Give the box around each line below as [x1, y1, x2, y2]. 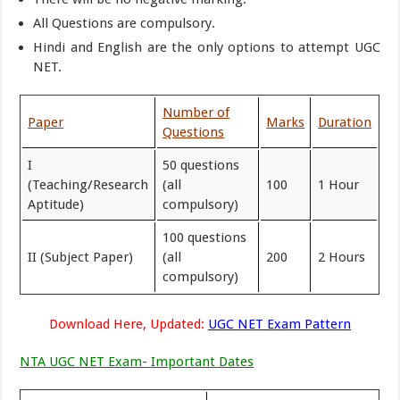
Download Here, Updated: [48, 316, 208, 332]
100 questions [162, 229, 247, 246]
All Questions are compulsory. [33, 14, 216, 31]
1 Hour [318, 176, 360, 193]
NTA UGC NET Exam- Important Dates [20, 354, 254, 370]
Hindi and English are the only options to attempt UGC [33, 38, 380, 55]
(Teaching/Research [28, 176, 149, 193]
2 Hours [318, 248, 366, 265]
